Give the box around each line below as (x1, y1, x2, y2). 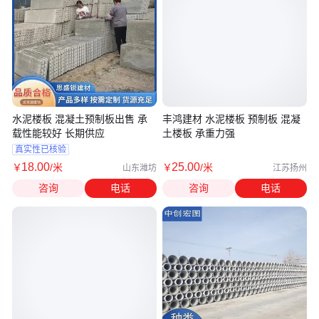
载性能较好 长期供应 (12, 127, 105, 139)
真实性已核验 (15, 145, 66, 155)
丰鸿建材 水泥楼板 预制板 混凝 (162, 113, 300, 125)
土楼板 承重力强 (162, 127, 235, 139)
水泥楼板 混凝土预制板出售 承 (12, 113, 147, 125)
